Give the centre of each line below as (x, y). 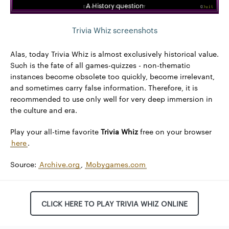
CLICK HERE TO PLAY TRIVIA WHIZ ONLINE (114, 204)
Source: (24, 164)
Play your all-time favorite (55, 132)
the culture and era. (44, 110)
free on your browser (175, 132)
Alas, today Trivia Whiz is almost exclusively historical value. (114, 54)
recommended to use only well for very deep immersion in (111, 99)
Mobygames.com (116, 164)
